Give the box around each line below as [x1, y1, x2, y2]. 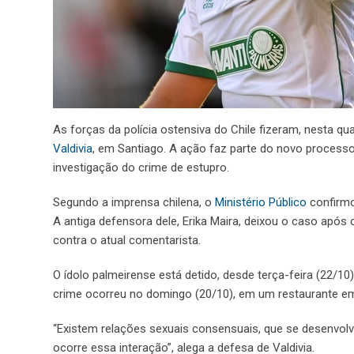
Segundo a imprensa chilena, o [53, 194, 215, 209]
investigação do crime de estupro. [53, 160, 229, 175]
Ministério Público [215, 194, 307, 209]
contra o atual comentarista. [53, 232, 201, 247]
